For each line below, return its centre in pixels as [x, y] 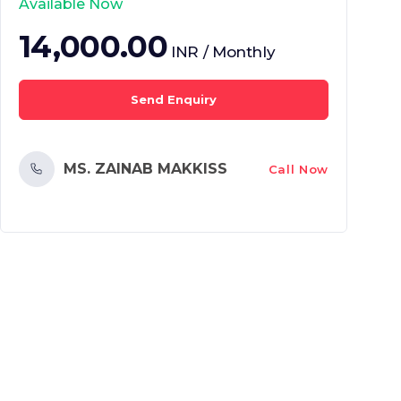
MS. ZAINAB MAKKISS [145, 169]
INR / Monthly [223, 52]
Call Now [298, 169]
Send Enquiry [174, 99]
